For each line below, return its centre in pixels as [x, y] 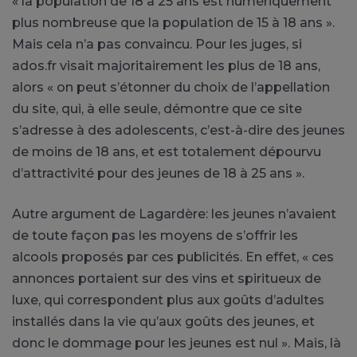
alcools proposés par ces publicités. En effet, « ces [173, 257]
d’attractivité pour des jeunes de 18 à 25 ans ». [158, 173]
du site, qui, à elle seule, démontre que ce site [157, 108]
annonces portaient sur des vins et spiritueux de [167, 278]
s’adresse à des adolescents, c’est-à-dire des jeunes [178, 130]
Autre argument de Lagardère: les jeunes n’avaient [174, 214]
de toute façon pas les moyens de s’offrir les [155, 235]
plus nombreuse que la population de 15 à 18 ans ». [173, 22]
